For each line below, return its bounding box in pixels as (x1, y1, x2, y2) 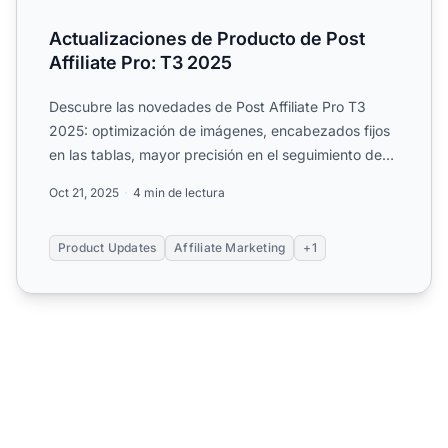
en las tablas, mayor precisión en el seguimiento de (49, 145, 382, 163)
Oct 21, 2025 (49, 184, 119, 200)
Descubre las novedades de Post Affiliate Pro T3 (49, 97, 366, 115)
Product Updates (58, 239, 157, 255)
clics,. (49, 169, 86, 187)
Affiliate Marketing (174, 239, 286, 255)
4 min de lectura (133, 184, 225, 200)
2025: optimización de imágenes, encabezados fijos (49, 121, 390, 139)
